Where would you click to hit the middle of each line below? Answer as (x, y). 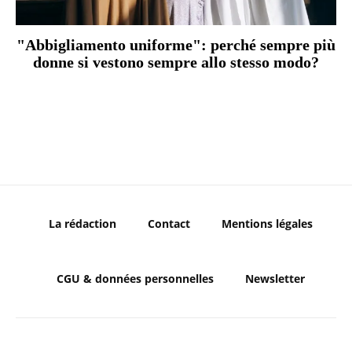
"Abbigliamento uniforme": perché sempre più (176, 45)
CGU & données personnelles (135, 279)
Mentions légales (267, 224)
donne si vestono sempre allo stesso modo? (176, 62)
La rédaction (82, 224)
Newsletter (275, 279)
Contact (169, 224)
